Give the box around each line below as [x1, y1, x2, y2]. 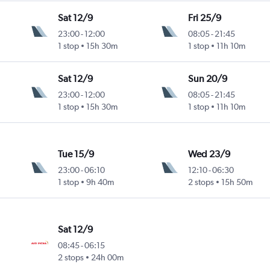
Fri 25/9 [187, 12, 221, 24]
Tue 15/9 [58, 148, 95, 160]
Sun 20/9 [187, 73, 227, 85]
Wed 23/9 [187, 148, 230, 160]
